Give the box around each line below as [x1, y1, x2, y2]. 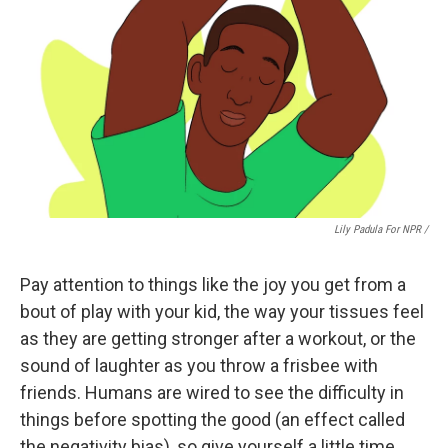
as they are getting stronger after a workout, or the [20, 328, 416, 349]
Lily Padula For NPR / [334, 223, 428, 236]
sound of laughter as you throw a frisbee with [20, 355, 378, 376]
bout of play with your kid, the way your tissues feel [20, 301, 424, 322]
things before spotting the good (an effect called [20, 409, 405, 430]
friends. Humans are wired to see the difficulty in [20, 382, 404, 403]
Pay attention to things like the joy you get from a [20, 274, 406, 295]
